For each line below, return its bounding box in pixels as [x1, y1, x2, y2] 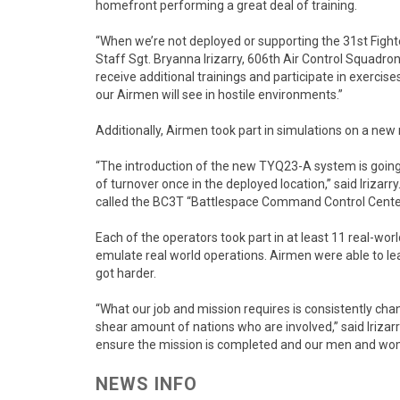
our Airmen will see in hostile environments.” [96, 87, 343, 102]
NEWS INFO [96, 373, 197, 395]
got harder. [96, 266, 156, 280]
